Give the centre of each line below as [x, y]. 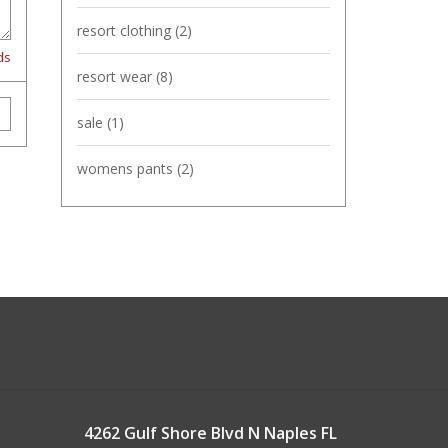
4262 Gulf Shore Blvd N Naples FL [210, 433]
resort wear [116, 76]
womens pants [127, 168]
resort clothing [126, 30]
